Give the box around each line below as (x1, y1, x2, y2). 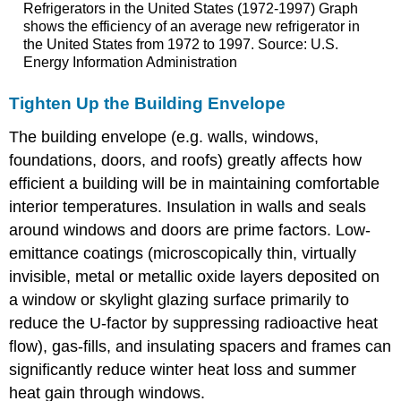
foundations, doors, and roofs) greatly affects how (9, 151, 363, 169)
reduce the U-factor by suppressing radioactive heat (9, 314, 379, 332)
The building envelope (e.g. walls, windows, (9, 128, 320, 146)
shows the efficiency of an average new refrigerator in (22, 19, 360, 35)
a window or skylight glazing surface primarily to (9, 291, 350, 309)
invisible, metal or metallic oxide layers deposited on (9, 268, 380, 286)
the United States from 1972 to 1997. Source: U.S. (22, 37, 338, 53)
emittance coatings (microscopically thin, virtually (9, 244, 357, 262)
